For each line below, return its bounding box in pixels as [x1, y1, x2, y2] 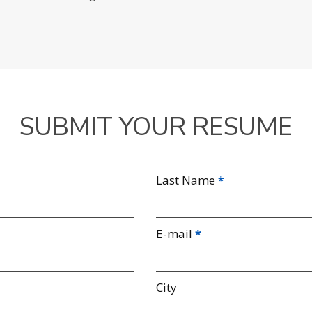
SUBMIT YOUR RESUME [19, 110, 292, 144]
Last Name [155, 172, 215, 188]
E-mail [155, 226, 192, 242]
